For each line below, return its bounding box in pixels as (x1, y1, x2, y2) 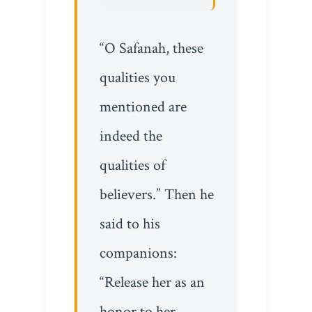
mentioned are (99, 96, 187, 117)
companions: (99, 242, 177, 263)
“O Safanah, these (99, 38, 203, 58)
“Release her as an (99, 272, 205, 292)
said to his (99, 213, 160, 234)
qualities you (99, 67, 175, 88)
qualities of (99, 155, 165, 175)
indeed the (99, 125, 162, 146)
